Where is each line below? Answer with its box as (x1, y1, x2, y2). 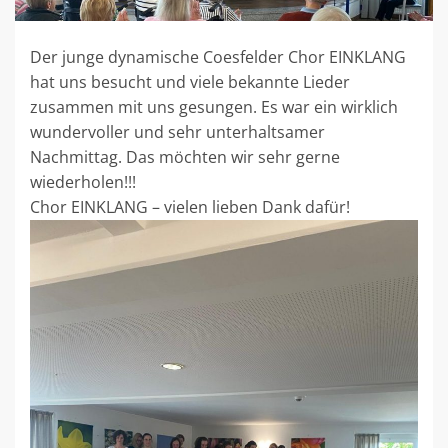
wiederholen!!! (30, 171, 136, 194)
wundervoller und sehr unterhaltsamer (30, 121, 325, 144)
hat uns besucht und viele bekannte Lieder (30, 71, 350, 94)
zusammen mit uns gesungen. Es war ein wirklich (30, 96, 398, 119)
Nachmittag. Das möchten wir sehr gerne (30, 146, 340, 169)
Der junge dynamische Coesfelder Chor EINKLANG (30, 46, 406, 69)
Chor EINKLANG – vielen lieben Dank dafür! (30, 196, 350, 219)
